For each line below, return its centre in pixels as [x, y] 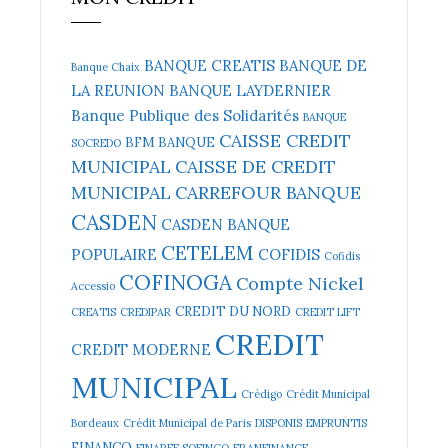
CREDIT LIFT [327, 311]
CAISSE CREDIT [285, 140]
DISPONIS [278, 422]
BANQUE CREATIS [209, 65]
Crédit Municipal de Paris [187, 422]
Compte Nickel [299, 283]
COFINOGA [175, 282]
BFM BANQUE [170, 142]
